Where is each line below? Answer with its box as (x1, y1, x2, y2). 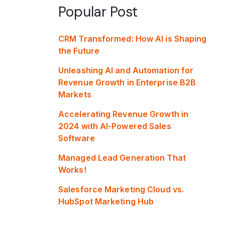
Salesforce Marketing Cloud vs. (58, 184, 184, 194)
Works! (58, 164, 86, 175)
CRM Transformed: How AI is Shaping (58, 33, 207, 44)
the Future (58, 45, 99, 56)
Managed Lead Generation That (58, 152, 186, 163)
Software (58, 133, 95, 143)
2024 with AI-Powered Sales (58, 121, 171, 131)
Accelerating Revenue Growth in (58, 108, 189, 119)
